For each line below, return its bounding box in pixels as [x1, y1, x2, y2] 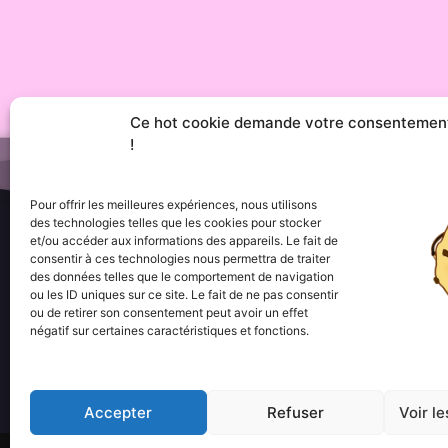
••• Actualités [199, 360, 291, 380]
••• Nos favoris [199, 320, 298, 340]
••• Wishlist [199, 340, 273, 360]
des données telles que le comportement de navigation [30, 268, 334, 284]
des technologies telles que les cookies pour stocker [30, 214, 321, 230]
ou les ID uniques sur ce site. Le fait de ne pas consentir [30, 286, 338, 302]
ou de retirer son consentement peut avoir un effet [30, 304, 308, 320]
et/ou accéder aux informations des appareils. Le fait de [30, 232, 338, 248]
